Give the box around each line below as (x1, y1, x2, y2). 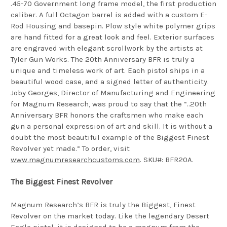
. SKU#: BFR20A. (140, 155, 194, 164)
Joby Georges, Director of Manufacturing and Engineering (11, 88, 215, 97)
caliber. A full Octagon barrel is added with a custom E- (11, 10, 207, 19)
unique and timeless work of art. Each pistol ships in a (11, 65, 205, 75)
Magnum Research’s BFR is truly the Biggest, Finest (11, 200, 196, 209)
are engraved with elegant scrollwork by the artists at (11, 43, 203, 53)
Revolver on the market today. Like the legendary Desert (11, 211, 209, 220)
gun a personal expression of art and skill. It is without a (11, 121, 212, 131)
